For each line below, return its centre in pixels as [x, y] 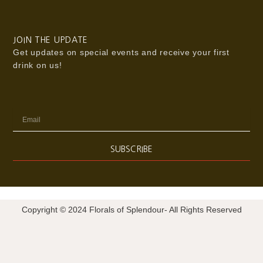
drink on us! [38, 65]
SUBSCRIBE [131, 149]
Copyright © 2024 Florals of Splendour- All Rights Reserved [131, 210]
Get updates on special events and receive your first [121, 52]
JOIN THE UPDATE [50, 40]
